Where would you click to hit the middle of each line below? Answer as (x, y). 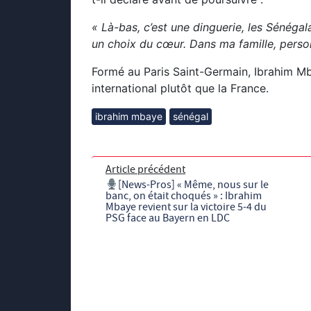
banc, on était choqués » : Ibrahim (184, 195)
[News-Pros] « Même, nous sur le (194, 184)
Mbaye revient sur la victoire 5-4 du (186, 207)
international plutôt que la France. (180, 88)
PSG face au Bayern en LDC (168, 218)
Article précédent (145, 169)
